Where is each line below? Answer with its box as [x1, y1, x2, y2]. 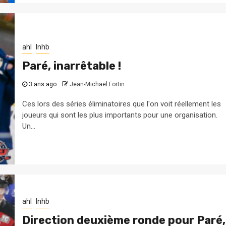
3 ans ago [27, 80, 58, 88]
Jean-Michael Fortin [69, 80, 125, 88]
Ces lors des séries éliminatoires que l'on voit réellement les [22, 99, 221, 108]
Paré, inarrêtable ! [22, 59, 121, 73]
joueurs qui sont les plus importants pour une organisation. [22, 110, 217, 120]
